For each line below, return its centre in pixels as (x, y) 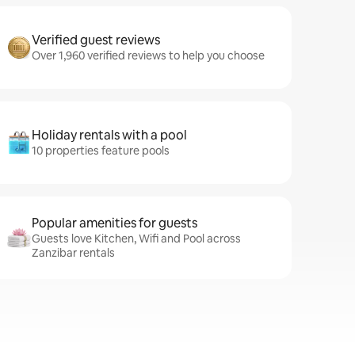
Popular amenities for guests (115, 223)
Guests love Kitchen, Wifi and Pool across (136, 239)
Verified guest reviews (96, 40)
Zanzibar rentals (73, 253)
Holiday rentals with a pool (109, 135)
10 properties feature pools (101, 151)
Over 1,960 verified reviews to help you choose (148, 55)
